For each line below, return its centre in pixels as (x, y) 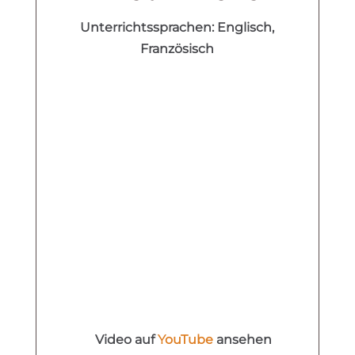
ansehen (242, 339)
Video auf (126, 339)
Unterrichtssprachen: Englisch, (177, 27)
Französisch (177, 48)
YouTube (185, 339)
